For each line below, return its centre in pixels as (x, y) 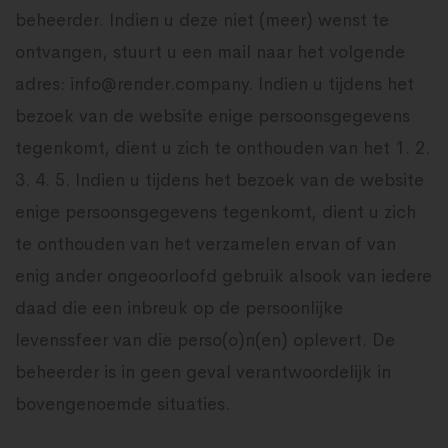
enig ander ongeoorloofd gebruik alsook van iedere (223, 276)
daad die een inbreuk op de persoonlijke (179, 308)
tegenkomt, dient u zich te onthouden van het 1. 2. (222, 148)
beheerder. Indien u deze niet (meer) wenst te (202, 20)
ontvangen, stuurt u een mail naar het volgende (210, 52)
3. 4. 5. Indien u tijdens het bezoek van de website (219, 180)
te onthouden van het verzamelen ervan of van (205, 244)
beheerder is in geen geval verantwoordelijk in (203, 372)
